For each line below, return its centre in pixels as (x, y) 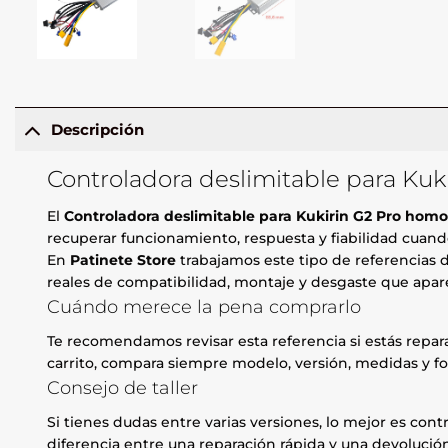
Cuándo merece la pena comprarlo (204, 307)
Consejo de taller (123, 388)
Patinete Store (123, 260)
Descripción (97, 129)
